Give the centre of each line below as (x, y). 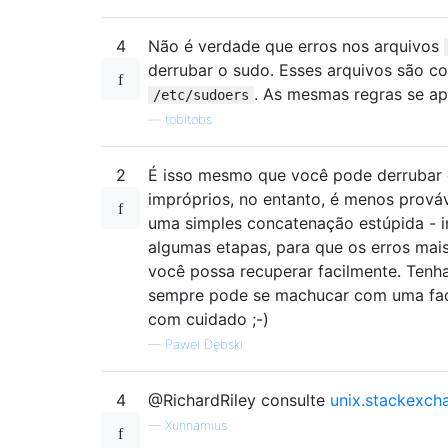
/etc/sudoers (201, 94)
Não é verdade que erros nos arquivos (296, 45)
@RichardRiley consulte (239, 399)
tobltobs (188, 119)
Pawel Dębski (204, 344)
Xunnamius (196, 425)
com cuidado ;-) (208, 318)
